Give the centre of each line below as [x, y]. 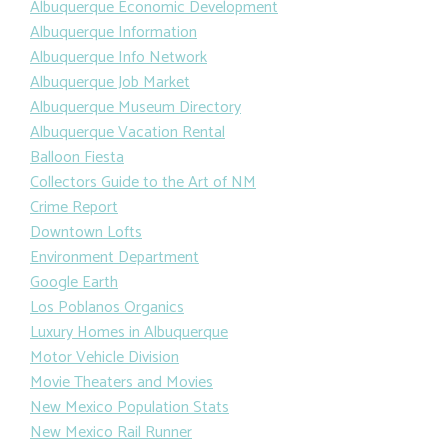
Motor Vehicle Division [104, 357]
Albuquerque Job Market [110, 82]
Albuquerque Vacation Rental [127, 132]
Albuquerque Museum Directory [135, 107]
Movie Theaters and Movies [121, 382]
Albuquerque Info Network [118, 57]
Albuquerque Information [113, 32]
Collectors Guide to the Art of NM [143, 182]
